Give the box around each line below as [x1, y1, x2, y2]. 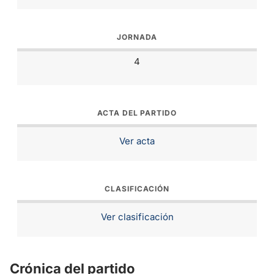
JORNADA [117, 32, 157, 42]
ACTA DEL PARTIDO [97, 108, 177, 117]
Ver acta [119, 135, 155, 147]
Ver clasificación [100, 210, 174, 223]
